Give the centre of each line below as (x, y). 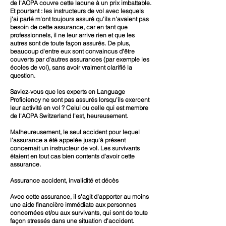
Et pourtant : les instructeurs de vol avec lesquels (77, 11)
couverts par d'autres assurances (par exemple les (80, 59)
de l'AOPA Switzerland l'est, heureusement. (69, 116)
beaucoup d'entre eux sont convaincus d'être (72, 51)
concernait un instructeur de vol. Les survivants (75, 148)
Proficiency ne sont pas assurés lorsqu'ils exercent (80, 100)
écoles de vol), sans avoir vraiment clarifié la (71, 67)
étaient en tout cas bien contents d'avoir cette (72, 156)
